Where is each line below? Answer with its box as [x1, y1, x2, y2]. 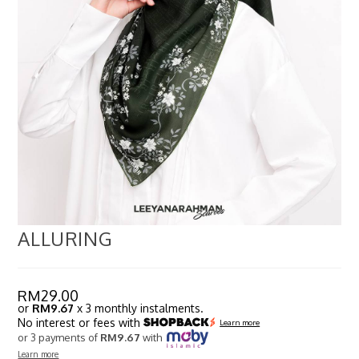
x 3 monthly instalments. [74, 301, 204, 315]
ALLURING [18, 225, 113, 251]
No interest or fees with [18, 315, 144, 329]
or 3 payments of [18, 330, 101, 344]
